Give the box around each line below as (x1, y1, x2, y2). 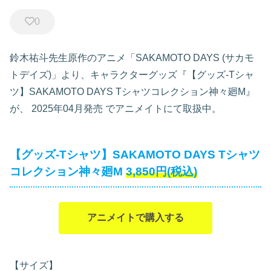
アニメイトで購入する (87, 212, 184, 223)
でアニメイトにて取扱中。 (103, 103, 221, 114)
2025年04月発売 (29, 103, 103, 114)
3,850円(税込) (126, 165, 197, 178)
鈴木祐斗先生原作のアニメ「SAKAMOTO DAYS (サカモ (10, 53, 254, 64)
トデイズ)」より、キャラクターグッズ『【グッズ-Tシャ (10, 70, 254, 80)
